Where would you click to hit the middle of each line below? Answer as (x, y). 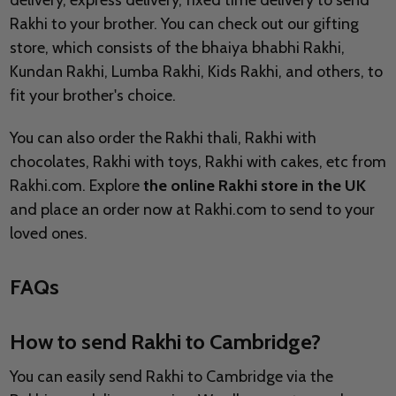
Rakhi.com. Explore (76, 186)
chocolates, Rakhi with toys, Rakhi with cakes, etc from (198, 162)
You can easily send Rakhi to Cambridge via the (171, 377)
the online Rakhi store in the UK (254, 186)
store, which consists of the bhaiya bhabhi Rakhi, (177, 48)
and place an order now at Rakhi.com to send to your (192, 210)
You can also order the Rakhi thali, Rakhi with (163, 138)
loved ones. (48, 234)
